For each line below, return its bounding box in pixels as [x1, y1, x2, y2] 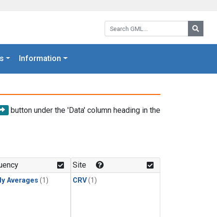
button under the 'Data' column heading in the [9, 105, 160, 115]
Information [19, 54, 62, 63]
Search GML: [104, 19, 147, 29]
